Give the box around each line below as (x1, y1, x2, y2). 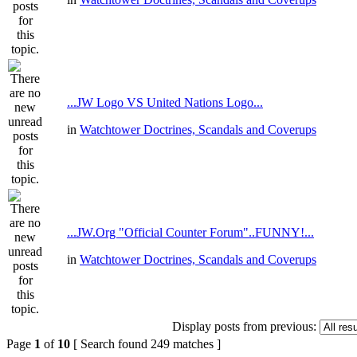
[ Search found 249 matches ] (70, 337, 221, 351)
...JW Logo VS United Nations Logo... (67, 96, 263, 109)
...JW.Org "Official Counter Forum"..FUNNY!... (67, 226, 314, 239)
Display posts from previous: (171, 320, 316, 333)
